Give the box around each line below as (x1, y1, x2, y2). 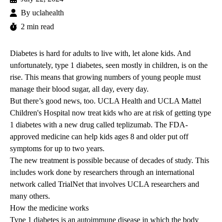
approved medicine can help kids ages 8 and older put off (10, 132, 188, 141)
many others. (10, 192, 50, 201)
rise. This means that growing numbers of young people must (10, 73, 201, 82)
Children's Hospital (10, 109, 70, 117)
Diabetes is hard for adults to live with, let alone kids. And (10, 49, 191, 58)
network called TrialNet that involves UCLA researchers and (10, 180, 199, 189)
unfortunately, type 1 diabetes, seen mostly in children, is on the (10, 61, 208, 70)
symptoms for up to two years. (10, 144, 105, 153)
